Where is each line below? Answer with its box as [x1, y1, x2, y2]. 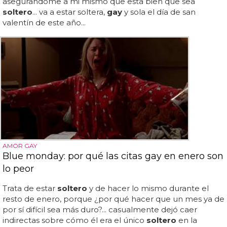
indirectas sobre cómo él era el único [3, 215, 146, 225]
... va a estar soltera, [32, 7, 107, 17]
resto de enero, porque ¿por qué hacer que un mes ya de [3, 194, 224, 204]
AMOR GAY [3, 142, 37, 150]
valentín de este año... [3, 17, 86, 27]
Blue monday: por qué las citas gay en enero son [3, 150, 223, 162]
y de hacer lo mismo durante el [87, 183, 209, 194]
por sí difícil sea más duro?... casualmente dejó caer [3, 205, 197, 215]
